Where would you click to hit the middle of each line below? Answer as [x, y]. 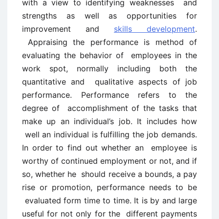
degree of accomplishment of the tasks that [109, 108]
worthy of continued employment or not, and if [109, 161]
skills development [154, 29]
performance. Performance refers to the [109, 95]
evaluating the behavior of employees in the [109, 55]
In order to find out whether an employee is [109, 148]
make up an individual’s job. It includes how [109, 121]
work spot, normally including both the [109, 68]
